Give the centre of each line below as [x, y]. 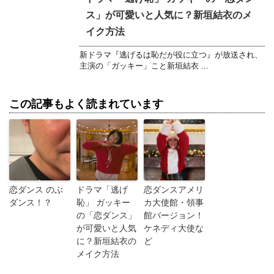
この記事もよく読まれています [86, 104]
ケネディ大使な [174, 228]
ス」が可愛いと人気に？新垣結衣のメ [169, 15]
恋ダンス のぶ [36, 190]
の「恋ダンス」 [106, 216]
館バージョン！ [174, 216]
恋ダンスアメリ [174, 190]
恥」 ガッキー [103, 203]
